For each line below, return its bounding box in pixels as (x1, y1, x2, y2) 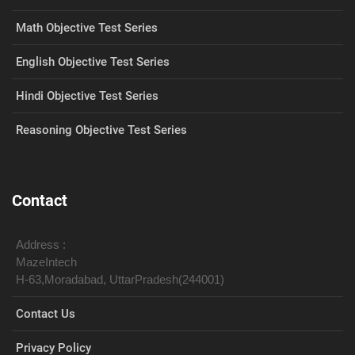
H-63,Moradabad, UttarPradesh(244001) (16, 273, 224, 286)
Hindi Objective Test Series (16, 89, 158, 103)
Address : (16, 238, 66, 251)
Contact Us (16, 307, 75, 321)
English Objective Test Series (16, 55, 170, 69)
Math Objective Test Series (16, 21, 158, 35)
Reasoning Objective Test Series (16, 123, 187, 137)
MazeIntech (16, 255, 77, 269)
